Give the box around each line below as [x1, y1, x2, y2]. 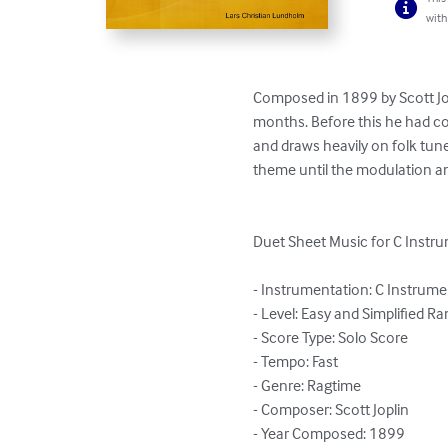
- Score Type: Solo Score [253, 327, 409, 348]
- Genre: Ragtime [253, 375, 362, 396]
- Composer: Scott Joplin [253, 399, 410, 420]
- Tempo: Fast [253, 351, 339, 372]
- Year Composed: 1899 [253, 423, 406, 444]
